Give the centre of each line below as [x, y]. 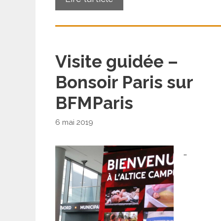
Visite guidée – [117, 61]
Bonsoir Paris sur [124, 82]
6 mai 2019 [74, 123]
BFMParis [94, 103]
